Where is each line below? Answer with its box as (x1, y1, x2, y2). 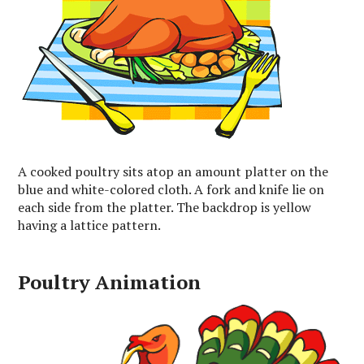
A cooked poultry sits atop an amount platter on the (18, 162, 329, 180)
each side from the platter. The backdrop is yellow (18, 197, 312, 216)
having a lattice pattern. (18, 215, 162, 234)
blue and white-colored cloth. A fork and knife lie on (18, 180, 325, 198)
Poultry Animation (18, 268, 201, 295)
